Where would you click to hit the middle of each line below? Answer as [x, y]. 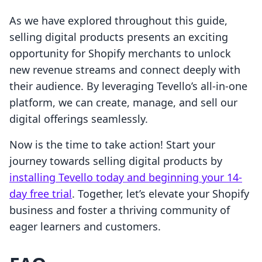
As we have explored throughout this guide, [118, 21]
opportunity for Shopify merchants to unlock [120, 54]
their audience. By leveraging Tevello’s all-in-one [128, 86]
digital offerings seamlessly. [79, 119]
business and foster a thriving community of [120, 210]
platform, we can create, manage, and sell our [123, 103]
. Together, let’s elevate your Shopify [161, 194]
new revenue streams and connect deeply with [125, 70]
